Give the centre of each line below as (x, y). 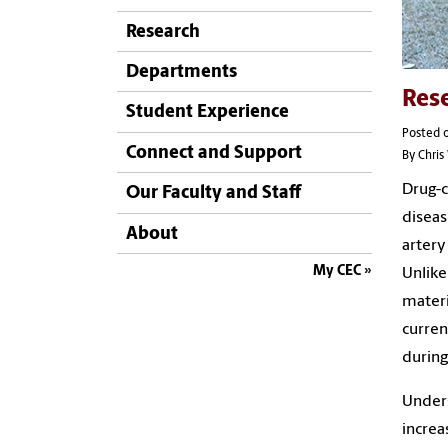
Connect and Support (214, 153)
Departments (181, 72)
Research (163, 32)
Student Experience (207, 113)
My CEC (337, 271)
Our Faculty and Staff (213, 194)
